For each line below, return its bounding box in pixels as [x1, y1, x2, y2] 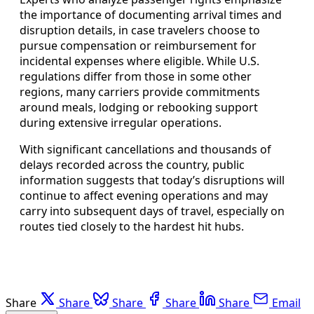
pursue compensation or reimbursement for [20, 37, 257, 53]
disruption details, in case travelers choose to [20, 22, 260, 38]
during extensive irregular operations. [20, 114, 221, 130]
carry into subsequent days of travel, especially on [20, 203, 285, 219]
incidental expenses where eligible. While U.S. [20, 53, 259, 69]
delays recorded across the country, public [20, 156, 245, 172]
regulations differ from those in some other [20, 68, 252, 84]
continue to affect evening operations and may [20, 187, 268, 203]
